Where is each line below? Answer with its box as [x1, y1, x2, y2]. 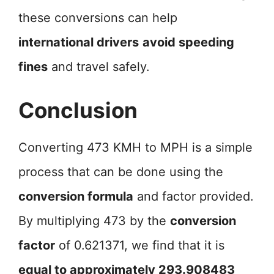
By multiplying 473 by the [18, 213, 170, 228]
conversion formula [18, 189, 133, 204]
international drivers [18, 35, 139, 50]
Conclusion [18, 97, 138, 123]
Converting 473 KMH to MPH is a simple [18, 140, 253, 155]
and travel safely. [48, 59, 150, 74]
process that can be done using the [18, 165, 223, 179]
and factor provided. [133, 189, 254, 204]
